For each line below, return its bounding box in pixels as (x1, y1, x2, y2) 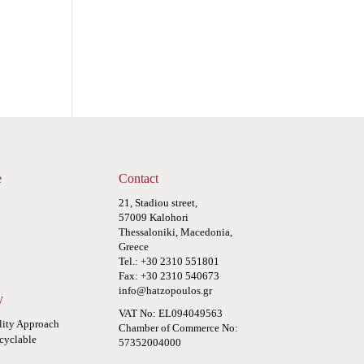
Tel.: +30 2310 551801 (118, 254, 219, 267)
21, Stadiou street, (118, 196, 197, 209)
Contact (118, 171, 158, 185)
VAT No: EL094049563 (118, 306, 223, 319)
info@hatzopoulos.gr (118, 284, 212, 297)
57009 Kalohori (118, 210, 188, 223)
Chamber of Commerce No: (118, 321, 238, 334)
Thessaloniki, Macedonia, (118, 225, 232, 238)
